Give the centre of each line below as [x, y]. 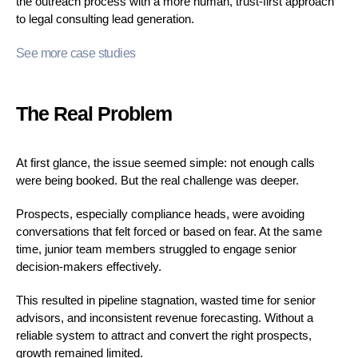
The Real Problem [94, 113]
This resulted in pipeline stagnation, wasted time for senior [166, 300]
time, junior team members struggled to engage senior [156, 249]
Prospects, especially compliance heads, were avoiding [160, 213]
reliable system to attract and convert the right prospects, [164, 335]
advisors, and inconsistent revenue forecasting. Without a [165, 317]
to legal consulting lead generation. [105, 18]
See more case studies [76, 53]
